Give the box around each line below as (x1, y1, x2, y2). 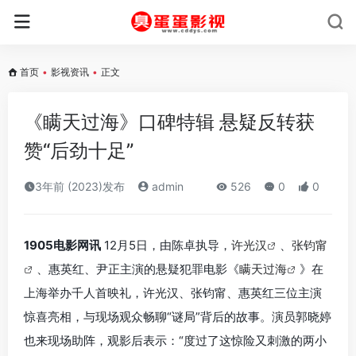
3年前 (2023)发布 (35, 180, 125, 193)
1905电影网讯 (24, 238, 101, 253)
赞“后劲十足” (24, 139, 133, 162)
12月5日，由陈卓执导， (101, 238, 231, 253)
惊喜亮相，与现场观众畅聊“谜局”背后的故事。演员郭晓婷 (24, 309, 331, 324)
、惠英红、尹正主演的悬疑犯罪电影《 (37, 261, 239, 277)
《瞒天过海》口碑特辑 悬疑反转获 (24, 110, 315, 133)
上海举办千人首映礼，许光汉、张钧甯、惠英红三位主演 (24, 285, 322, 300)
